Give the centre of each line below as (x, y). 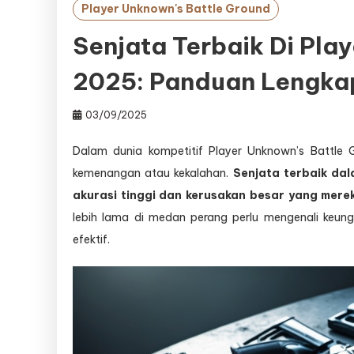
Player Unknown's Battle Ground (176, 9)
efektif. (91, 239)
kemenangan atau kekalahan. (153, 173)
